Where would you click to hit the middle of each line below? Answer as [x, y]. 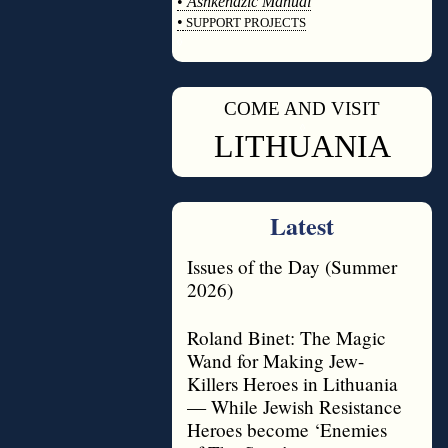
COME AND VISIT [302, 108]
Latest [302, 225]
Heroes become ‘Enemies [287, 429]
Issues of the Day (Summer [292, 266]
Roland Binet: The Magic [286, 337]
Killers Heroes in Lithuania [292, 383]
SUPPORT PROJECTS [244, 22]
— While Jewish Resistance [294, 406]
